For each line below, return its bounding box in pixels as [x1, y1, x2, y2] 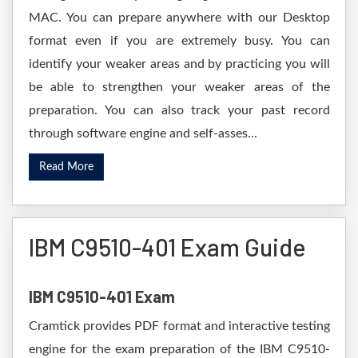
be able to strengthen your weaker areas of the [29, 81, 330, 93]
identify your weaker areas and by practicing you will [29, 58, 330, 70]
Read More [39, 161, 93, 173]
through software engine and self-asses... [29, 127, 257, 140]
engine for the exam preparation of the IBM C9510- [29, 343, 330, 356]
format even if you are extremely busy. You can [29, 34, 330, 47]
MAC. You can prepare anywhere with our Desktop [29, 11, 330, 24]
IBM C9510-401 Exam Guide [29, 233, 306, 261]
